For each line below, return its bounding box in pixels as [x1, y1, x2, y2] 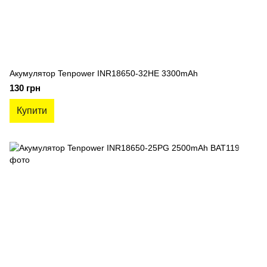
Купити [17, 105, 47, 116]
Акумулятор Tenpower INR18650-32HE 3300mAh [10, 69, 198, 78]
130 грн [10, 83, 41, 93]
